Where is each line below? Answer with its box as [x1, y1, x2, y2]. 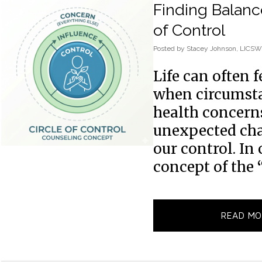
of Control [153, 20, 225, 39]
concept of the [153, 157, 257, 176]
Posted [153, 44, 177, 53]
